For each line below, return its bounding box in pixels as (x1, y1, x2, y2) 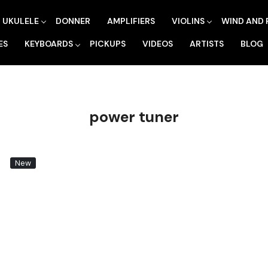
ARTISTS (189, 38, 224, 50)
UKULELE (2, 15, 39, 26)
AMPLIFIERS (107, 15, 155, 26)
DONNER (56, 15, 90, 26)
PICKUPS (89, 38, 126, 50)
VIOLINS (172, 15, 205, 26)
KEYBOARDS (24, 38, 73, 50)
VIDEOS (142, 38, 173, 50)
